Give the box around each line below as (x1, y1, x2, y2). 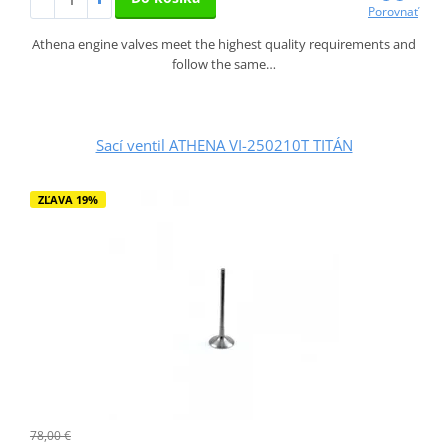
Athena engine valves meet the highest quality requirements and (32, 34, 416, 53)
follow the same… (172, 54, 276, 73)
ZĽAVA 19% (37, 191, 98, 207)
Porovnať (368, 2, 419, 20)
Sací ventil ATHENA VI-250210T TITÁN (95, 134, 353, 155)
